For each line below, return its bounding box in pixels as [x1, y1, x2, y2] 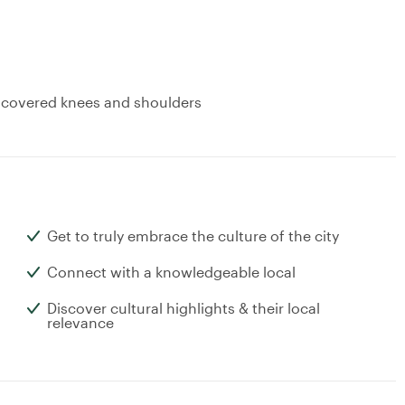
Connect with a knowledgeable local [47, 263, 296, 281]
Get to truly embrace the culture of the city [47, 227, 339, 245]
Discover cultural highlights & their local [47, 299, 320, 317]
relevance [47, 314, 114, 332]
